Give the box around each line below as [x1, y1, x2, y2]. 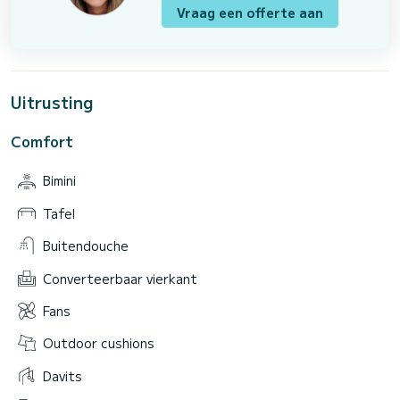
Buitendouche [43, 237, 129, 255]
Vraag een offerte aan [177, 4, 324, 22]
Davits [43, 366, 82, 385]
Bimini [43, 171, 76, 190]
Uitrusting [11, 90, 94, 114]
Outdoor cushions [43, 334, 154, 353]
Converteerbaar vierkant [43, 269, 197, 287]
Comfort [11, 130, 73, 153]
